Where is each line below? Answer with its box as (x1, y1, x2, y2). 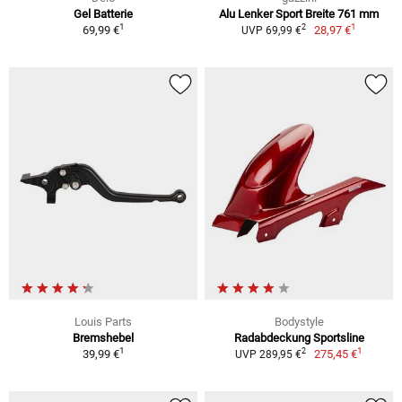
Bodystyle (274, 314, 324, 328)
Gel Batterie (74, 6, 133, 21)
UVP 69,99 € (240, 23, 301, 37)
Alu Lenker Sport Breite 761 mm (219, 6, 379, 21)
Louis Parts (74, 314, 132, 328)
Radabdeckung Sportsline (233, 330, 364, 345)
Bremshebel (73, 330, 134, 345)
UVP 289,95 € (234, 347, 301, 361)
